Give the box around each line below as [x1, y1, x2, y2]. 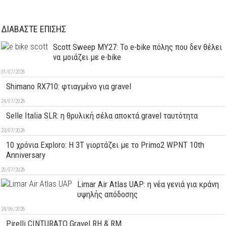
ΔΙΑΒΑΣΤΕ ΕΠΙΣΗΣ [1, 24, 67, 34]
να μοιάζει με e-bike [53, 52, 122, 62]
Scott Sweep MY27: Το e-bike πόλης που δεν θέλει [53, 42, 222, 52]
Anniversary [6, 150, 46, 160]
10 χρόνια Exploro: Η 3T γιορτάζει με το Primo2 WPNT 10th [6, 140, 205, 150]
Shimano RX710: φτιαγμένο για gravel [6, 81, 132, 91]
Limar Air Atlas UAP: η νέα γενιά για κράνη [77, 179, 219, 189]
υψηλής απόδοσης [77, 189, 138, 199]
